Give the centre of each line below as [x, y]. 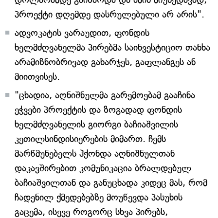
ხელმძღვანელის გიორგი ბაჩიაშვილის [96, 124]
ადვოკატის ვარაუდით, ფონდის [82, 33]
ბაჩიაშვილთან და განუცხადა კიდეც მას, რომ [111, 183]
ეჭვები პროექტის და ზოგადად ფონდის [98, 110]
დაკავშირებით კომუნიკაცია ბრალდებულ [103, 168]
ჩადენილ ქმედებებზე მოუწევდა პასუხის [99, 197]
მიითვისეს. [37, 77]
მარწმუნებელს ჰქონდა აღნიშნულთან [95, 154]
